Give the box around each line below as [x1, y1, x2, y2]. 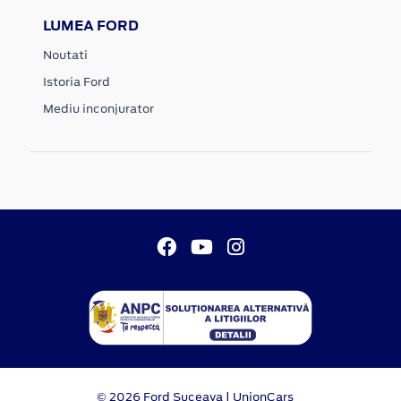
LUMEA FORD [43, 15, 139, 35]
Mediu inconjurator [43, 99, 154, 117]
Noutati [43, 46, 88, 64]
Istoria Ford [43, 73, 110, 90]
